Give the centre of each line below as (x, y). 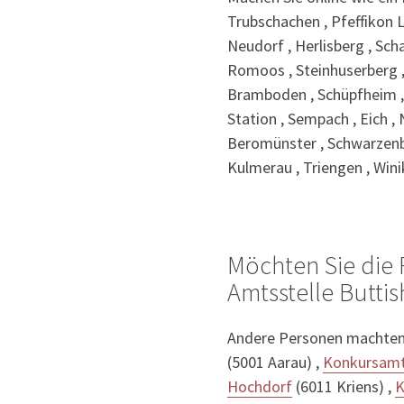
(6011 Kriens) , (344, 387)
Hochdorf (260, 387)
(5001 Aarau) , (275, 363)
